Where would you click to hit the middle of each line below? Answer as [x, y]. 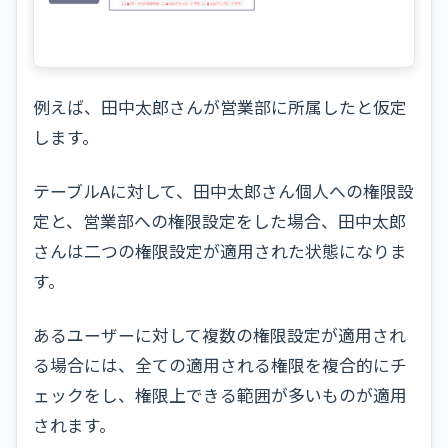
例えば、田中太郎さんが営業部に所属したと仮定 [220, 107]
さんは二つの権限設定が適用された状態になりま [220, 251]
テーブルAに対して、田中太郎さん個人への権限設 [223, 191]
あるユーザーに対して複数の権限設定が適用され [219, 335]
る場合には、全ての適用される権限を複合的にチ [220, 365]
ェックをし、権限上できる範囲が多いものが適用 [220, 395]
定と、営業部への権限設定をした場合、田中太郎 [219, 221]
